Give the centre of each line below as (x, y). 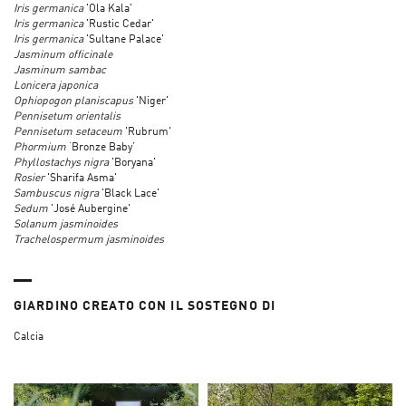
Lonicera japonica (56, 86)
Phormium (41, 147)
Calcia (29, 337)
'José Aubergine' (91, 209)
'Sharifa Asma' (82, 178)
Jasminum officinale (63, 55)
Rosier (30, 178)
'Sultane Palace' (125, 39)
